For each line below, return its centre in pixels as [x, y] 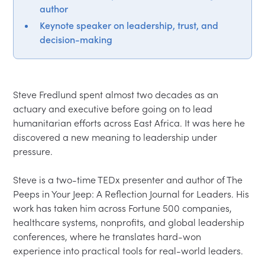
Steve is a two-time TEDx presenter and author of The [129, 180]
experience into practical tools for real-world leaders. [128, 251]
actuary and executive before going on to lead [114, 109]
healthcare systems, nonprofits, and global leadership [130, 222]
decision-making [76, 39]
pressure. [34, 151]
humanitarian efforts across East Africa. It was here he [130, 123]
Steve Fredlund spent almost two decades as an [117, 94]
